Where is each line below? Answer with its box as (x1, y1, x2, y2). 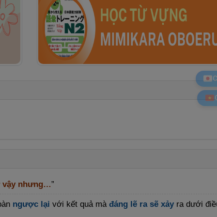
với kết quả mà (50, 199, 109, 209)
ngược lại (13, 199, 50, 209)
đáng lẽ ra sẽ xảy (109, 199, 174, 209)
